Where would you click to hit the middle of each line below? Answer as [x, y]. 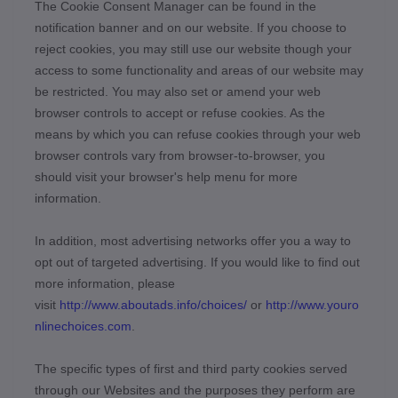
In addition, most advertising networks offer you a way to [193, 241]
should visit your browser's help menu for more [166, 177]
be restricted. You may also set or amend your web [178, 92]
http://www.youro [312, 305]
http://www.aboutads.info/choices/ [153, 305]
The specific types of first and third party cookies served [191, 369]
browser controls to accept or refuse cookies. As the [180, 113]
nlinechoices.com [83, 326]
